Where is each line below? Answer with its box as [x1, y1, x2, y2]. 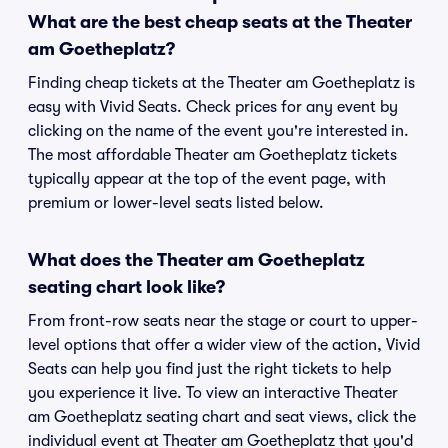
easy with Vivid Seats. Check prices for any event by [28, 98, 398, 116]
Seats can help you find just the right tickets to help [28, 360, 391, 378]
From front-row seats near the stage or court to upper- [28, 312, 418, 330]
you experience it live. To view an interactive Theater [28, 384, 398, 402]
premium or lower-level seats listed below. [28, 194, 324, 212]
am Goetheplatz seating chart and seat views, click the [28, 408, 416, 426]
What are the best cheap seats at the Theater [28, 12, 412, 32]
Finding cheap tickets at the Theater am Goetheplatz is [28, 74, 415, 92]
